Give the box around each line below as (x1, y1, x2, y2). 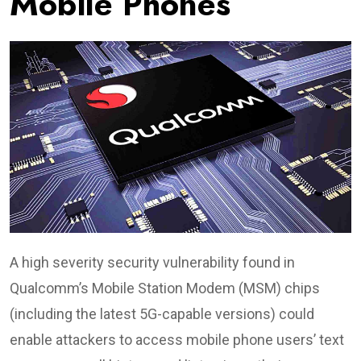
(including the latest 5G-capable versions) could (10, 305, 314, 322)
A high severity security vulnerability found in (10, 253, 295, 271)
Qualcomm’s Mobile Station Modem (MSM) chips (10, 279, 320, 297)
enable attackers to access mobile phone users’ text (10, 330, 344, 348)
